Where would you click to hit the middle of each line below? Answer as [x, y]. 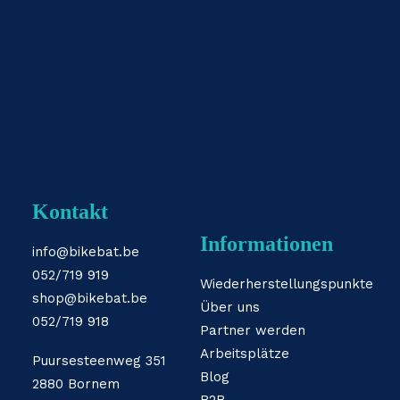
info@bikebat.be [86, 252]
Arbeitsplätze [245, 354]
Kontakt [70, 212]
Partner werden [253, 330]
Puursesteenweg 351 [99, 361]
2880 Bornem [76, 384]
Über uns [230, 307]
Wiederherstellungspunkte [287, 284]
